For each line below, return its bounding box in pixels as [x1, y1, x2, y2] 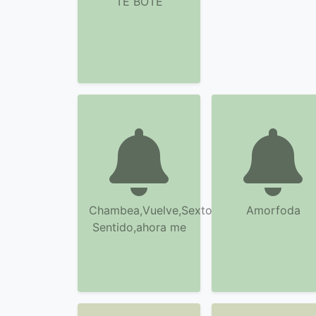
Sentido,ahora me [92, 220, 186, 234]
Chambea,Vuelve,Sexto [89, 203, 212, 217]
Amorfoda [245, 203, 300, 217]
